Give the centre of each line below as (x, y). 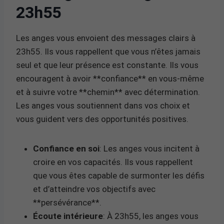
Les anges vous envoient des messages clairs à (106, 38)
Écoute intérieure (68, 216)
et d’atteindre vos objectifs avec (94, 189)
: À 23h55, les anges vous (151, 216)
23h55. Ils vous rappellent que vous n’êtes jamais (108, 51)
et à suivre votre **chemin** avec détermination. (108, 92)
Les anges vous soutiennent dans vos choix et (103, 105)
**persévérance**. (67, 202)
